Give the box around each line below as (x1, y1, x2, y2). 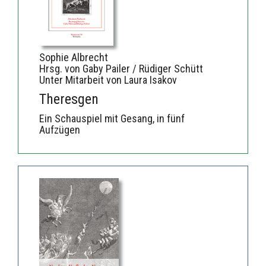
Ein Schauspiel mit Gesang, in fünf (39, 112, 185, 125)
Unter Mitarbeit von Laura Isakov (39, 73, 177, 86)
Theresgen (39, 90, 99, 107)
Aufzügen (39, 123, 80, 136)
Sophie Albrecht (39, 50, 108, 64)
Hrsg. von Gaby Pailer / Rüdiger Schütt (39, 62, 203, 75)
